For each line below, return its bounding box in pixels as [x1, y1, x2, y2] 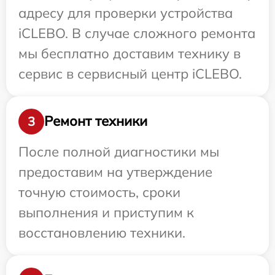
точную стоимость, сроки [18, 183, 180, 201]
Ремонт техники [44, 112, 147, 130]
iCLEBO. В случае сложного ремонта [18, 24, 255, 42]
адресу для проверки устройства [18, 4, 233, 21]
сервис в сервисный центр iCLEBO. [18, 64, 242, 82]
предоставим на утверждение [18, 163, 212, 180]
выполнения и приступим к [18, 203, 194, 221]
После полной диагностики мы [18, 142, 219, 160]
